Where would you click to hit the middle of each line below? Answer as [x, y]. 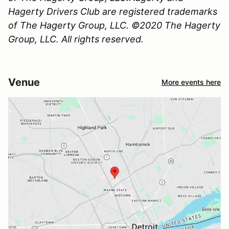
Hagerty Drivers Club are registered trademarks [113, 11]
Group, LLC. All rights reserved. [76, 39]
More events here [191, 82]
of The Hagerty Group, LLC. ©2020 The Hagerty [114, 25]
